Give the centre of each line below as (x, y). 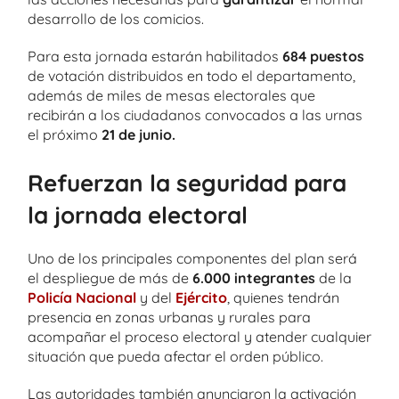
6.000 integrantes (254, 278)
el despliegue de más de (110, 278)
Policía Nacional (82, 297)
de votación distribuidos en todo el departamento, (191, 75)
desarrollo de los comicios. (116, 18)
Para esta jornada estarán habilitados (155, 56)
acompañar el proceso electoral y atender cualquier (199, 337)
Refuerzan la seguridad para (187, 183)
